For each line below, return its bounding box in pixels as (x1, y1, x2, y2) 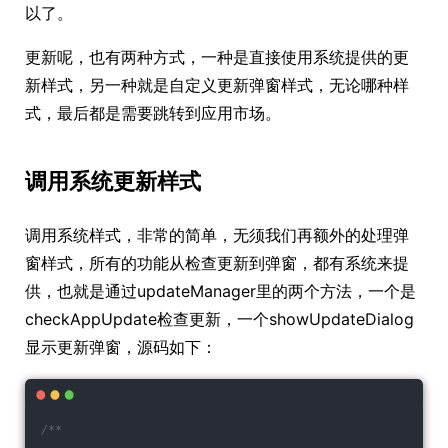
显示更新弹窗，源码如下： (25, 337, 217, 357)
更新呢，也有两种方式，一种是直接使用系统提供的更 (25, 47, 409, 67)
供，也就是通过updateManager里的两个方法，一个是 (25, 281, 416, 301)
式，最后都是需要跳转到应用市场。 (25, 103, 281, 123)
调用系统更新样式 (25, 168, 201, 194)
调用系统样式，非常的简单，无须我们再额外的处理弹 (25, 225, 409, 245)
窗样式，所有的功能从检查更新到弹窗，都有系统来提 (25, 253, 409, 273)
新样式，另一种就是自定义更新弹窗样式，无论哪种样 (25, 75, 409, 95)
